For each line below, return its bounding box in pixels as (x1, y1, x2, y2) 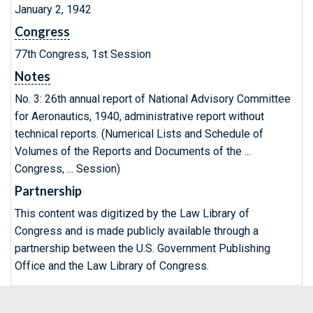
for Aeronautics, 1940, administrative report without (15, 110, 264, 123)
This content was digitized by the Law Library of (15, 207, 249, 220)
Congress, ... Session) (15, 162, 120, 175)
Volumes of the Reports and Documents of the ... (15, 145, 251, 158)
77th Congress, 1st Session (15, 48, 151, 61)
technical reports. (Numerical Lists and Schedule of (15, 127, 263, 140)
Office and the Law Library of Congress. (15, 259, 209, 272)
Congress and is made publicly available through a (15, 224, 259, 238)
